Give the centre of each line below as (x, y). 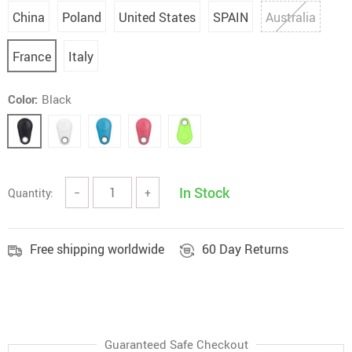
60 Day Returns (245, 249)
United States (157, 17)
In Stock (204, 192)
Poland (82, 17)
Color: (23, 99)
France (32, 57)
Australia (291, 17)
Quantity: (31, 192)
